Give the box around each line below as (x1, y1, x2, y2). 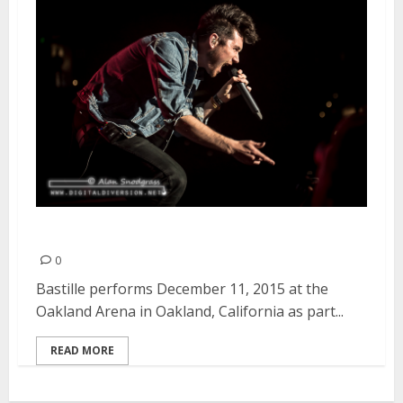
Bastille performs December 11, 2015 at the (36, 279, 328, 300)
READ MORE (50, 343, 114, 359)
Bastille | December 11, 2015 (36, 220, 321, 248)
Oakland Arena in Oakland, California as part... (36, 301, 344, 322)
